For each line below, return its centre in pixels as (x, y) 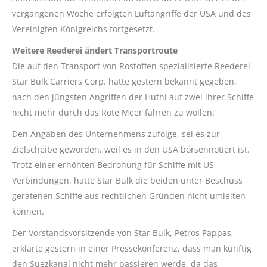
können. (28, 211)
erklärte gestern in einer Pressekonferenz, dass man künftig (132, 248)
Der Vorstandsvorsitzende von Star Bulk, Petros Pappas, (123, 233)
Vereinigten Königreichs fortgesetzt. (83, 29)
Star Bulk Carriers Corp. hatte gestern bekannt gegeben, (124, 81)
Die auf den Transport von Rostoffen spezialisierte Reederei (131, 66)
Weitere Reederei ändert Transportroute (95, 50)
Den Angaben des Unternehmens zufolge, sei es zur (116, 134)
